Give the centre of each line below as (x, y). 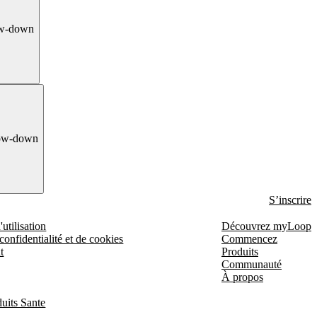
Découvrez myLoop (266, 226)
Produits (240, 252)
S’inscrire (290, 200)
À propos (242, 277)
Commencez (249, 239)
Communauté (251, 264)
